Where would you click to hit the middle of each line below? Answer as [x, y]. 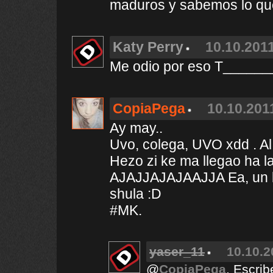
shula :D [136, 194]
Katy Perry [148, 47]
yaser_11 [177, 251]
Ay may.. [136, 128]
